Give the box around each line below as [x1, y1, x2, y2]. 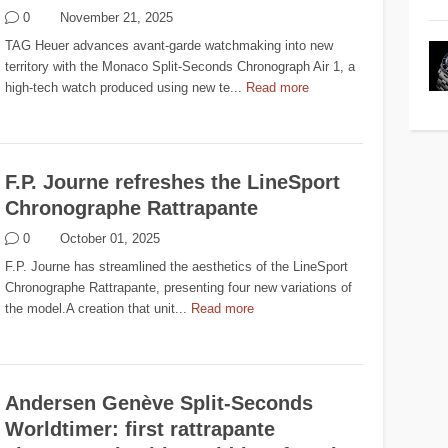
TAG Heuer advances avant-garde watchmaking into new [5, 38, 334, 54]
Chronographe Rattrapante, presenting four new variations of [5, 280, 353, 296]
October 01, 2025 [60, 231, 161, 247]
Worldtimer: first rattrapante [5, 418, 276, 441]
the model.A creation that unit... [5, 301, 188, 317]
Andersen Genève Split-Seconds [5, 392, 314, 415]
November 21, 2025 [60, 10, 174, 26]
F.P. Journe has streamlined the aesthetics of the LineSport [5, 259, 349, 275]
